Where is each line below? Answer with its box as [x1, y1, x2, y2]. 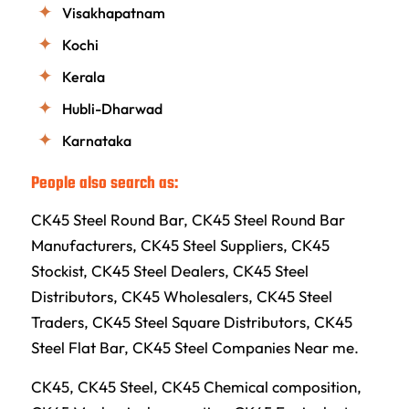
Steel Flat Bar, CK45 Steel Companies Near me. [30, 338, 359, 358]
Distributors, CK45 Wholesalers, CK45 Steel [30, 287, 332, 307]
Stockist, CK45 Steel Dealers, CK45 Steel [30, 261, 309, 281]
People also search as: [30, 170, 178, 197]
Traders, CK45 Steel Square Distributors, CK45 [30, 312, 352, 332]
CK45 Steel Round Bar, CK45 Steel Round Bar [30, 210, 345, 230]
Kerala [61, 67, 105, 86]
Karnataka [61, 131, 131, 150]
